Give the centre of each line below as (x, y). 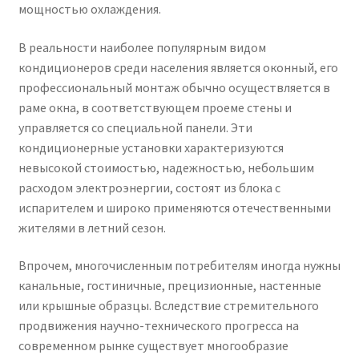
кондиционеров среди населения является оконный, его (178, 67)
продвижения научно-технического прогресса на (158, 326)
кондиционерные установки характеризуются (151, 147)
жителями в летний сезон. (92, 227)
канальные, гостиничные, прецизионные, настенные (169, 286)
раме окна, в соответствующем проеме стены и (155, 107)
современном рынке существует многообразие (153, 346)
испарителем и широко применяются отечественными (174, 207)
